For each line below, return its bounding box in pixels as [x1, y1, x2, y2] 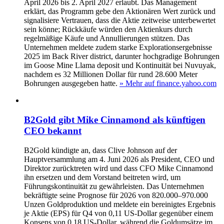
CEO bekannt [24, 125, 81, 136]
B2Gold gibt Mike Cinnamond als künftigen [24, 114, 205, 125]
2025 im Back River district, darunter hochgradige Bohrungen [24, 52, 219, 61]
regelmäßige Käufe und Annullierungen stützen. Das [24, 34, 189, 43]
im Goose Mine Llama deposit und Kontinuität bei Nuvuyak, [24, 61, 216, 70]
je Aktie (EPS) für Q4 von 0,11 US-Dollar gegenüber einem [24, 208, 213, 217]
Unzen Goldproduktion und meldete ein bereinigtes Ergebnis [24, 199, 215, 208]
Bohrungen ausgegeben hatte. [24, 79, 117, 88]
